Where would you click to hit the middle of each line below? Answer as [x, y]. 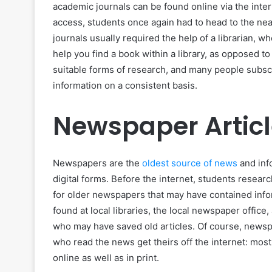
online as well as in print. [106, 258]
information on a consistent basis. [125, 85]
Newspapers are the [97, 163]
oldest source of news [190, 163]
